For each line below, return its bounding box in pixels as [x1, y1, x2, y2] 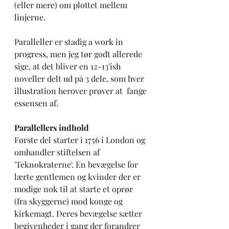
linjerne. [14, 12, 52, 23]
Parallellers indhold [14, 122, 89, 133]
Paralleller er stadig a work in [14, 36, 125, 48]
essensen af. [14, 98, 60, 109]
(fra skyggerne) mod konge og [14, 196, 125, 207]
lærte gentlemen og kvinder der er [14, 171, 143, 182]
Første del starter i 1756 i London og [14, 134, 147, 146]
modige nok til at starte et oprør [14, 184, 135, 195]
